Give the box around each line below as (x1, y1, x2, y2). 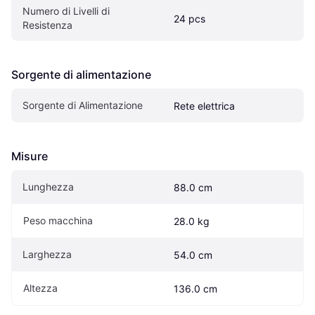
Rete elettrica (174, 99, 235, 112)
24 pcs (174, 12, 205, 25)
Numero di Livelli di (22, 4, 110, 17)
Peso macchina (23, 214, 93, 226)
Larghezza (22, 247, 72, 260)
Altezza (23, 281, 58, 294)
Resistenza (22, 18, 72, 31)
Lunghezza (22, 180, 74, 193)
